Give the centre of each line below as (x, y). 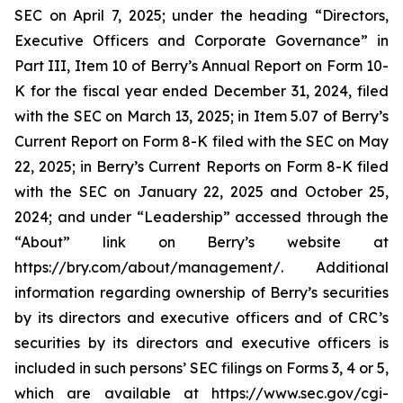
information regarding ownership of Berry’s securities (201, 292)
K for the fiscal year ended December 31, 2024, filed (201, 91)
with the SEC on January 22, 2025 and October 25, (201, 192)
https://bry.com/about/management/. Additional (201, 267)
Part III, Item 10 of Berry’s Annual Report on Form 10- (201, 66)
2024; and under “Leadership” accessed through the (201, 217)
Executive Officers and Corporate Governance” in (201, 40)
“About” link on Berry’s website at (201, 242)
